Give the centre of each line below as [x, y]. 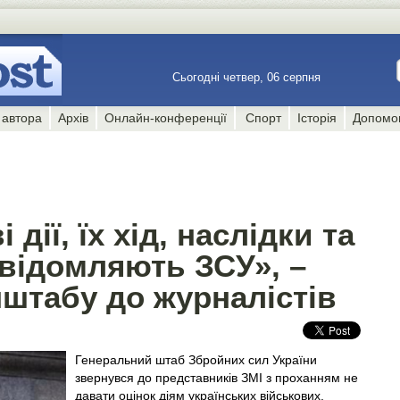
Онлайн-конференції [166, 118]
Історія [317, 118]
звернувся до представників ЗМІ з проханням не [217, 378]
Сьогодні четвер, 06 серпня [248, 77]
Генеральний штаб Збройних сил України [196, 360]
